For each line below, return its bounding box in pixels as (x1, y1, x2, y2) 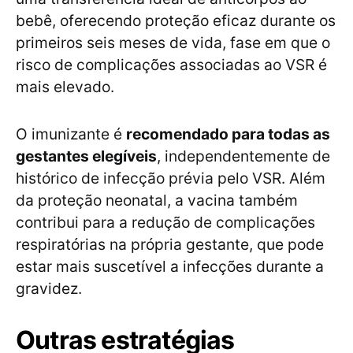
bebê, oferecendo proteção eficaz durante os (16, 11, 336, 31)
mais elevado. (16, 77, 114, 97)
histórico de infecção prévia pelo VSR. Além (16, 169, 325, 188)
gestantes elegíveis (16, 147, 157, 166)
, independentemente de (157, 147, 330, 166)
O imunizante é (16, 124, 126, 144)
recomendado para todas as (126, 124, 330, 144)
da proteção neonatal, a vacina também (16, 191, 298, 210)
